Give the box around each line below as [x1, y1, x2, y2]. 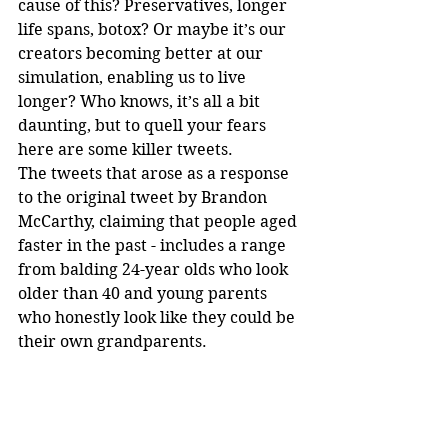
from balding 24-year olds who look [18, 260, 292, 279]
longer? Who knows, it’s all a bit [18, 92, 264, 111]
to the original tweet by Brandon [18, 188, 271, 207]
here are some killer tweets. [18, 140, 233, 159]
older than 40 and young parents [18, 284, 271, 303]
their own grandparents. [18, 332, 207, 351]
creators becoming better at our [18, 44, 267, 63]
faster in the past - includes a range [18, 236, 290, 255]
